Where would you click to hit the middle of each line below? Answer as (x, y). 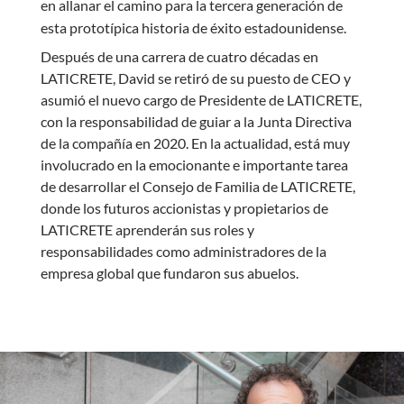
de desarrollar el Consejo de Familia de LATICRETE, (197, 186)
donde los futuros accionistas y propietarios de (184, 207)
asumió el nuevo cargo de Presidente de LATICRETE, (201, 99)
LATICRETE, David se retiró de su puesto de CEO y (195, 78)
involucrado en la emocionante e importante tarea (194, 164)
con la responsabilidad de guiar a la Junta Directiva (196, 121)
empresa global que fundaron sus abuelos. (170, 272)
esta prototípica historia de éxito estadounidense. (194, 27)
